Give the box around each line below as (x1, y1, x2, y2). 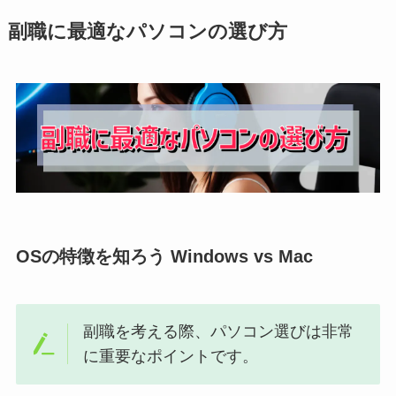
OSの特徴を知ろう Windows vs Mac (15, 247, 313, 267)
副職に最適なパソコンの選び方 (7, 21, 287, 43)
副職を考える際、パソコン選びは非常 (83, 323, 354, 341)
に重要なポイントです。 (83, 347, 259, 366)
